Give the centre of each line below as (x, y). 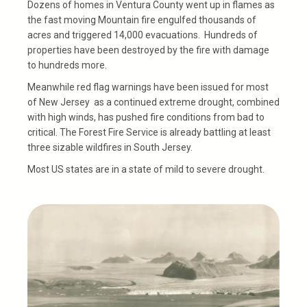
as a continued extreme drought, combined (186, 102)
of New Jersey (60, 102)
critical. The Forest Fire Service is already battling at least (149, 132)
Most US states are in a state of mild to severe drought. (146, 169)
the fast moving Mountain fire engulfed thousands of (142, 20)
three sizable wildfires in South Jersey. (111, 147)
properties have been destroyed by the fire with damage (148, 50)
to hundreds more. (67, 65)
